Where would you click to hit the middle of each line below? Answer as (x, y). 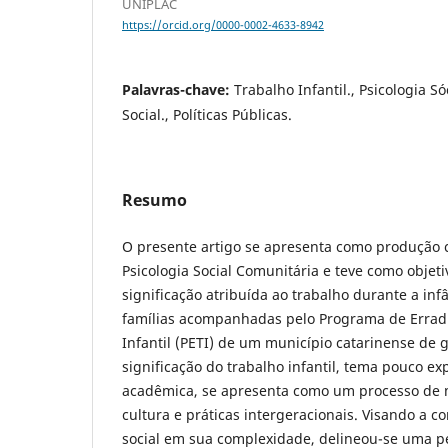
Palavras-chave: (178, 90)
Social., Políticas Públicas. (207, 115)
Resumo (154, 200)
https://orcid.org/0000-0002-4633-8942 (223, 25)
